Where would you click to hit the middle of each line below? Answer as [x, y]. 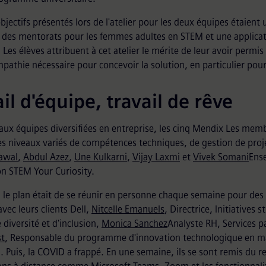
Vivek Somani [221, 157]
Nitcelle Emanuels [128, 209]
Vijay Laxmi [156, 157]
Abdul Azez [46, 157]
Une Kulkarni [101, 157]
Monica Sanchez [134, 223]
